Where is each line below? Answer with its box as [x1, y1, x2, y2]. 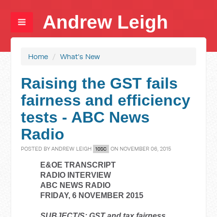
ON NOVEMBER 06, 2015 [109, 145, 171, 152]
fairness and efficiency [21, 92, 191, 109]
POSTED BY [21, 145, 52, 152]
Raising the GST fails [21, 75, 178, 92]
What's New [60, 52, 100, 61]
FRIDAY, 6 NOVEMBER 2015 [40, 191, 144, 200]
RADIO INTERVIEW [40, 171, 111, 179]
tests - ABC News [21, 108, 150, 126]
